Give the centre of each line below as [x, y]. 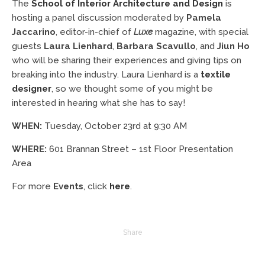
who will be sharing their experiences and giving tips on [127, 60]
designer [32, 88]
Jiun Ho [233, 46]
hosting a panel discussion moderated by [99, 17]
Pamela [204, 17]
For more [33, 186]
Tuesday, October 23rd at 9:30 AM [114, 126]
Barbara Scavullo [156, 46]
